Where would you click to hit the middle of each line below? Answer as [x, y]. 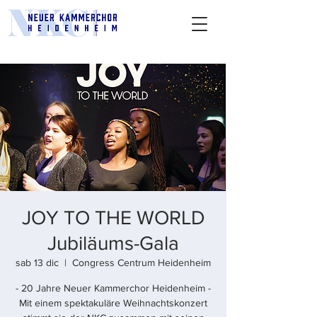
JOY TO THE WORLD [113, 218]
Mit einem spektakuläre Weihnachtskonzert [113, 303]
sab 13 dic [37, 263]
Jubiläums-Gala [113, 243]
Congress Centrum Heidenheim [142, 263]
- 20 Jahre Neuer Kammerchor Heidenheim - [113, 288]
